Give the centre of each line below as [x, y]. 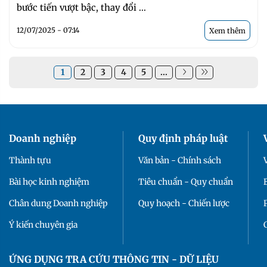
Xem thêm [227, 31]
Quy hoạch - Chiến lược [184, 203]
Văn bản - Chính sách [180, 160]
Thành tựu [30, 160]
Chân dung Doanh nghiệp [58, 203]
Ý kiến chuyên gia [43, 224]
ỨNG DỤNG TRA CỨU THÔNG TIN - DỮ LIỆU [114, 260]
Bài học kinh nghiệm [49, 181]
